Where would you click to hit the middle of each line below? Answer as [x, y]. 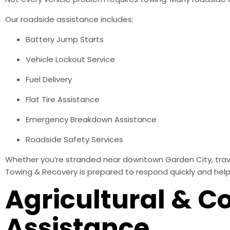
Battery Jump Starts [65, 39]
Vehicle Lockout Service [70, 59]
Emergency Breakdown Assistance [91, 119]
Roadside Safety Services [74, 139]
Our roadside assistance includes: [69, 19]
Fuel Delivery [49, 79]
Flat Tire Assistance [63, 99]
